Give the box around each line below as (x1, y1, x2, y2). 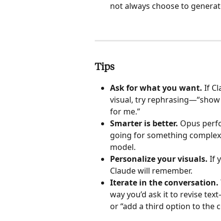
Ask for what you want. (110, 82, 204, 94)
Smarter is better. (110, 118, 178, 129)
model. (110, 142, 136, 153)
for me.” (110, 106, 140, 117)
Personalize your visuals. (110, 153, 208, 165)
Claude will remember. (110, 165, 192, 177)
